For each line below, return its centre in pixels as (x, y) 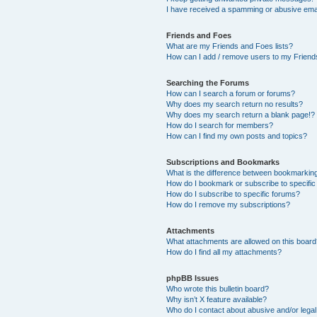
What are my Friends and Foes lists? (230, 46)
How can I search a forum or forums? (231, 93)
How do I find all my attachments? (224, 252)
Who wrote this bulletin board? (218, 289)
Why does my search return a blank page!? (241, 115)
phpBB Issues (193, 278)
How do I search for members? (220, 125)
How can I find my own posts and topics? (237, 136)
